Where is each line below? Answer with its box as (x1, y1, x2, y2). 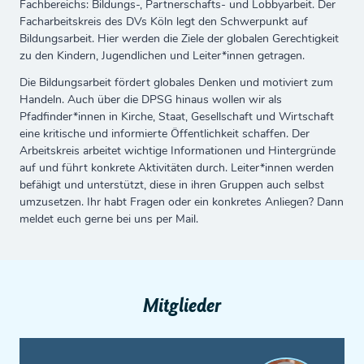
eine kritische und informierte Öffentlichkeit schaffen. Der (19, 126, 310, 141)
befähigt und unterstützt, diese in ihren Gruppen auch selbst (19, 177, 324, 193)
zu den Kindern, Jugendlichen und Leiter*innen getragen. (19, 48, 305, 63)
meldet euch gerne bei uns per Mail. (19, 211, 198, 227)
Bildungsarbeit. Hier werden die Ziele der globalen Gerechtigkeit (19, 31, 339, 46)
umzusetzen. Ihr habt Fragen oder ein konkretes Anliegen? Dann (19, 194, 344, 210)
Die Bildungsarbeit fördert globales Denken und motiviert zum (19, 75, 333, 90)
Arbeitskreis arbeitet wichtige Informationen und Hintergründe (19, 143, 336, 158)
